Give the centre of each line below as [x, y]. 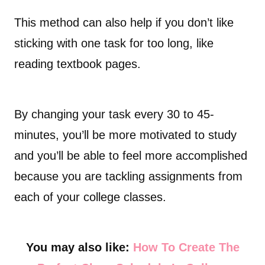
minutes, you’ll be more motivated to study [125, 135]
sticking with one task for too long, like [114, 43]
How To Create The [186, 248]
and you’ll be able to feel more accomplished [131, 156]
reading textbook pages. [77, 64]
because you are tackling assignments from [128, 177]
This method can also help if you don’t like [124, 23]
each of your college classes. [90, 197]
